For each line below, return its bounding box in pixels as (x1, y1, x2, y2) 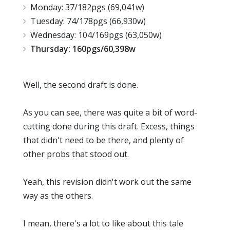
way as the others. (23, 190, 93, 202)
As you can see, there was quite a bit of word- (23, 107, 197, 119)
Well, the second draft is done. (23, 79, 138, 91)
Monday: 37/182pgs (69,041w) (30, 2, 144, 13)
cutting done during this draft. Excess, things (23, 121, 195, 132)
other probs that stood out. (23, 148, 129, 160)
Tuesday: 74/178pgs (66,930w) (30, 15, 146, 27)
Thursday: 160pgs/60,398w (30, 43, 136, 55)
